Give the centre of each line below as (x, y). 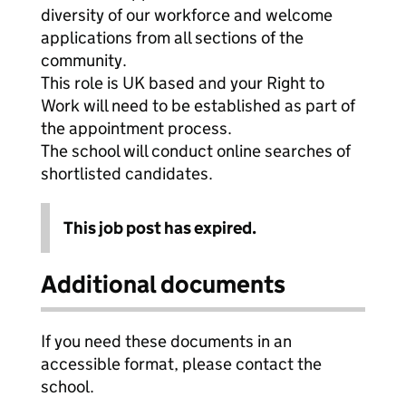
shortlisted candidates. (127, 174)
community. (84, 60)
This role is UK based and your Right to (183, 83)
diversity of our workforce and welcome (187, 15)
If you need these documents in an (166, 341)
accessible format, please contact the (181, 364)
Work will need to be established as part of (198, 106)
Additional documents (163, 284)
